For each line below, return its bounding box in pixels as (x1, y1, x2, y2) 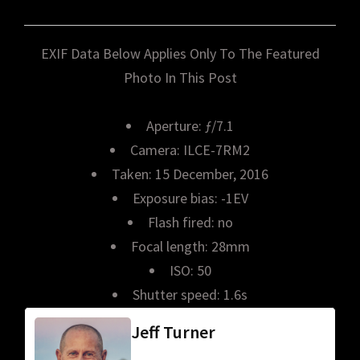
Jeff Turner (131, 320, 215, 343)
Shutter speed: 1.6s (133, 284, 247, 304)
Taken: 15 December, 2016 (112, 164, 268, 183)
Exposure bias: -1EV (132, 188, 248, 207)
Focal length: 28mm (130, 236, 250, 256)
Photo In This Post (123, 67, 237, 87)
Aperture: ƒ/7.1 (146, 116, 234, 135)
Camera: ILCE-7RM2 (130, 140, 250, 159)
